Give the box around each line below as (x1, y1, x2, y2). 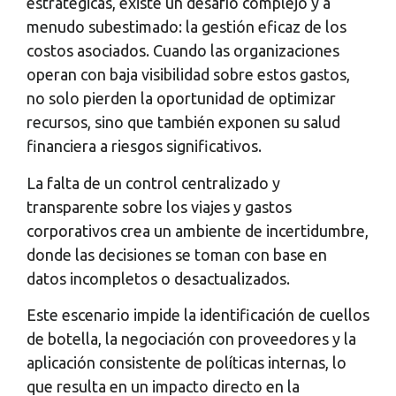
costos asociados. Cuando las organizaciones (27, 42, 339, 60)
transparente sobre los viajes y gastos (27, 197, 292, 216)
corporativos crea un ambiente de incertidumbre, (27, 221, 369, 240)
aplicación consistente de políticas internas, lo (27, 354, 346, 372)
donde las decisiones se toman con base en (27, 245, 327, 263)
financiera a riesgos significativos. (27, 137, 262, 156)
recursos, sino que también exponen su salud (27, 113, 340, 132)
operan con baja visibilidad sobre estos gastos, (27, 65, 350, 84)
